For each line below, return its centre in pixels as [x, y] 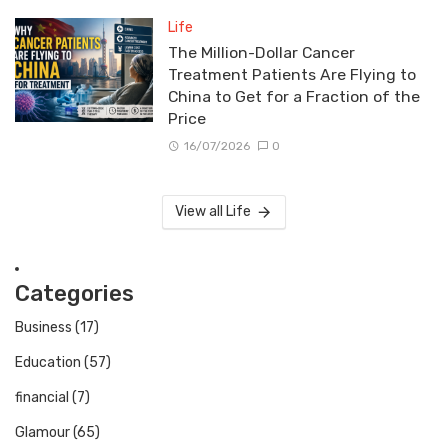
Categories [74, 293]
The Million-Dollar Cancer [261, 53]
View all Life [212, 211]
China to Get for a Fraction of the [293, 97]
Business [43, 327]
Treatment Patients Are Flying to [291, 75]
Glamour [42, 432]
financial [42, 397]
